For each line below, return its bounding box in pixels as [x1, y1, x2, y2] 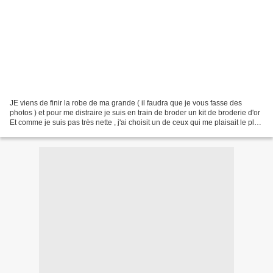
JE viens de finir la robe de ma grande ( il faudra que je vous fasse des [10, 98, 242, 107]
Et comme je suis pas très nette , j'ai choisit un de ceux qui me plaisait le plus [10, 118, 262, 127]
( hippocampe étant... [10, 127, 79, 136]
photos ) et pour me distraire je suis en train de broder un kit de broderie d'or [10, 108, 260, 117]
